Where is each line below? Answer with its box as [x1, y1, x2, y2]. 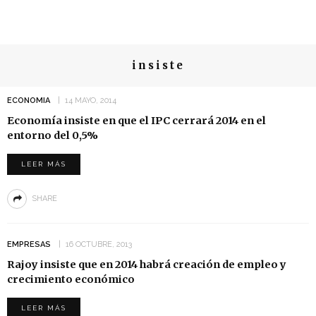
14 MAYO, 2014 [65, 96, 116, 105]
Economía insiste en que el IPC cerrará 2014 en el [7, 114, 266, 127]
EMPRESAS [7, 240, 51, 249]
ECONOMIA [7, 96, 50, 105]
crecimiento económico [7, 273, 135, 286]
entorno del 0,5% [7, 129, 98, 142]
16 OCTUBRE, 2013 [66, 240, 132, 249]
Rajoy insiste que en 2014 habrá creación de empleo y [7, 258, 286, 271]
